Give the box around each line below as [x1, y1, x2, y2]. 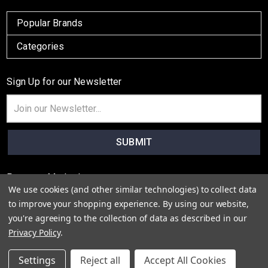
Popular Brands [17, 17, 83, 29]
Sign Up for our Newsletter [7, 75, 122, 87]
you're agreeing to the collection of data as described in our [8, 212, 247, 224]
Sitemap [120, 257, 148, 266]
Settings [19, 254, 56, 267]
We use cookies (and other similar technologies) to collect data [8, 184, 257, 195]
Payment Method [7, 171, 81, 183]
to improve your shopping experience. [8, 198, 163, 209]
